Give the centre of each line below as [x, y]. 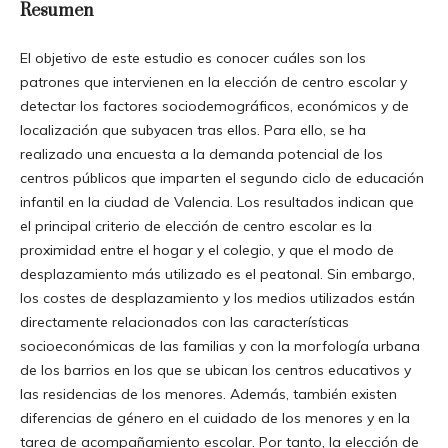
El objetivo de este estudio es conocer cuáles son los [192, 57]
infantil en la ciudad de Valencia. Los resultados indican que [216, 201]
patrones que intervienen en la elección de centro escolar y [213, 81]
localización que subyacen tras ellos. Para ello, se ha [192, 129]
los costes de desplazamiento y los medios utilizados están [217, 297]
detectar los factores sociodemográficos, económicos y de [214, 105]
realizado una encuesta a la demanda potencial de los [201, 153]
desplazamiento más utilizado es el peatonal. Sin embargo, [217, 273]
